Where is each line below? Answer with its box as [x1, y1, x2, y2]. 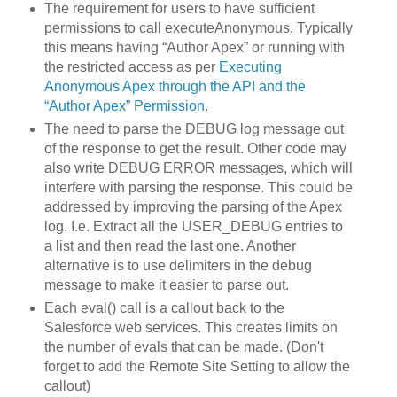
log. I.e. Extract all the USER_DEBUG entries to [43, 219, 343, 235]
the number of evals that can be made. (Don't [43, 339, 323, 355]
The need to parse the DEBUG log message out [43, 121, 344, 137]
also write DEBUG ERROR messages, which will [43, 160, 353, 176]
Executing [218, 59, 282, 75]
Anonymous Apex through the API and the [43, 79, 306, 95]
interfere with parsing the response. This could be [43, 180, 353, 196]
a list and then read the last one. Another [43, 238, 296, 254]
